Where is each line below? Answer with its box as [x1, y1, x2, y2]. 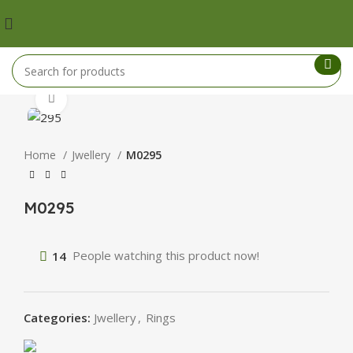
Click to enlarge [67, 91, 152, 106]
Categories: [24, 310, 91, 326]
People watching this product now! [72, 247, 259, 264]
